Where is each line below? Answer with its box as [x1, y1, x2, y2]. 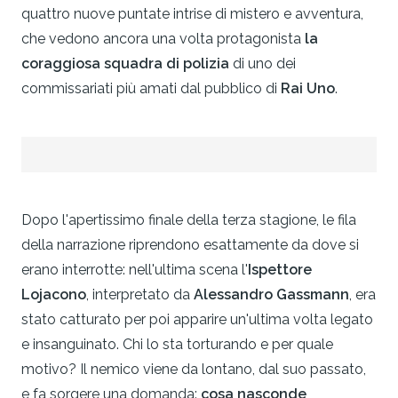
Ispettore [248, 261, 312, 279]
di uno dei [229, 55, 296, 73]
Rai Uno [281, 80, 335, 98]
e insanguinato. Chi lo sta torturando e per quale [21, 336, 333, 354]
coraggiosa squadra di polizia [21, 55, 229, 73]
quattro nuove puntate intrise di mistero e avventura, [21, 5, 363, 23]
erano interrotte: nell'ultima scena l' [21, 261, 248, 279]
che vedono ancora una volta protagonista [21, 30, 305, 48]
